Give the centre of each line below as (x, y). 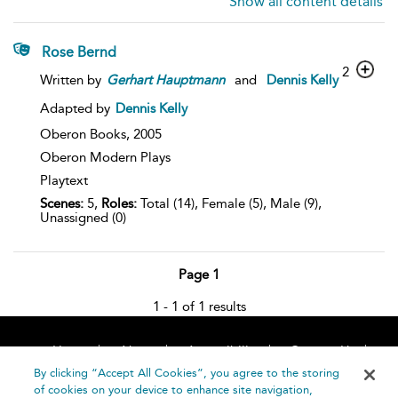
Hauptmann (190, 80)
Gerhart (129, 80)
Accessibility (223, 351)
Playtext (64, 180)
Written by (72, 80)
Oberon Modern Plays (105, 157)
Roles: (119, 203)
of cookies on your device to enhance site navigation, (174, 390)
